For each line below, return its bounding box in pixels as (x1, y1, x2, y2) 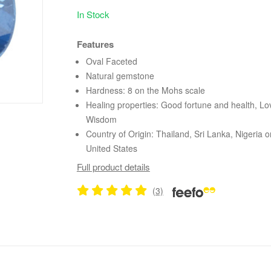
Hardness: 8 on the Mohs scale (85, 83, 205, 96)
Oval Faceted (85, 54, 137, 67)
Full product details (76, 160, 150, 174)
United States (85, 142, 137, 154)
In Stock (76, 7, 109, 21)
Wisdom (85, 113, 117, 125)
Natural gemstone (85, 69, 154, 82)
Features (76, 37, 114, 51)
